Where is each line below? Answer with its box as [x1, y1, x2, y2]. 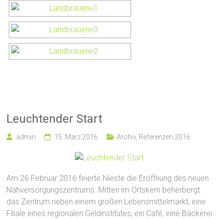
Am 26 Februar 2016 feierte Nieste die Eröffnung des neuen [6, 173, 209, 183]
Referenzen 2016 [139, 132, 191, 141]
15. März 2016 [54, 132, 98, 141]
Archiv [117, 132, 136, 141]
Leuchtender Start [6, 111, 103, 126]
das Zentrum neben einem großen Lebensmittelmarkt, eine [6, 197, 206, 206]
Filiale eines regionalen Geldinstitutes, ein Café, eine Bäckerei [6, 208, 213, 218]
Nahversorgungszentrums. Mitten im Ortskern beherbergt [6, 185, 200, 195]
